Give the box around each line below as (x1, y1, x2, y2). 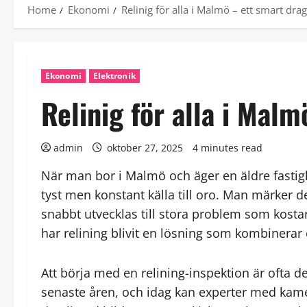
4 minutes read (193, 140, 262, 154)
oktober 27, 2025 (104, 140, 186, 154)
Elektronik (93, 69, 136, 82)
